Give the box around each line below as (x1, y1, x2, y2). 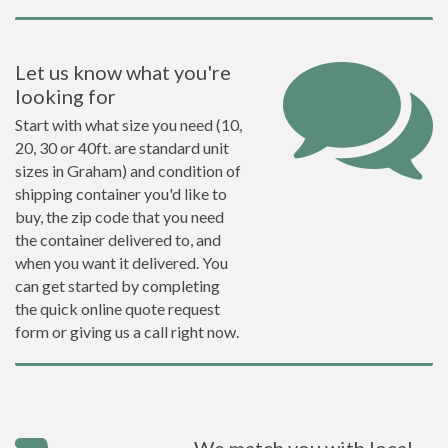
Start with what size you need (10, (15, 115, 242, 134)
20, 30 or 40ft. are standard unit (15, 138, 229, 157)
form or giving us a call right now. (15, 322, 239, 341)
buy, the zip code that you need (15, 207, 224, 226)
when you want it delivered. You (15, 253, 228, 272)
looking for (15, 84, 116, 108)
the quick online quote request (15, 299, 220, 318)
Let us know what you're (15, 60, 231, 84)
